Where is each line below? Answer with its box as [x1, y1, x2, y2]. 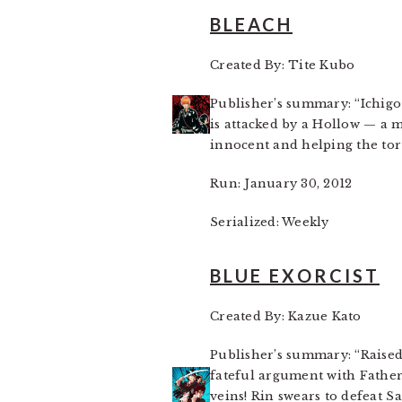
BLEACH [210, 13, 293, 35]
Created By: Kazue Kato [210, 309, 362, 324]
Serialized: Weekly [210, 214, 329, 230]
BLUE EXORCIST [210, 265, 380, 286]
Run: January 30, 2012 [210, 176, 353, 191]
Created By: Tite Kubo [210, 57, 355, 73]
